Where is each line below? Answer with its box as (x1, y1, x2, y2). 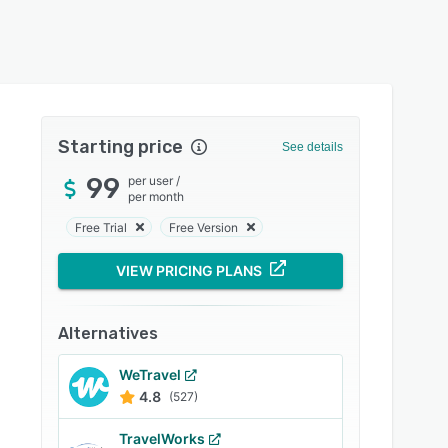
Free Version (169, 219, 239, 235)
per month (128, 189, 185, 204)
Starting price (58, 136, 184, 158)
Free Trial (75, 219, 128, 235)
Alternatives (58, 324, 159, 343)
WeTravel (119, 366, 182, 383)
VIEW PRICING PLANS (115, 262, 262, 279)
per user (128, 173, 174, 188)
